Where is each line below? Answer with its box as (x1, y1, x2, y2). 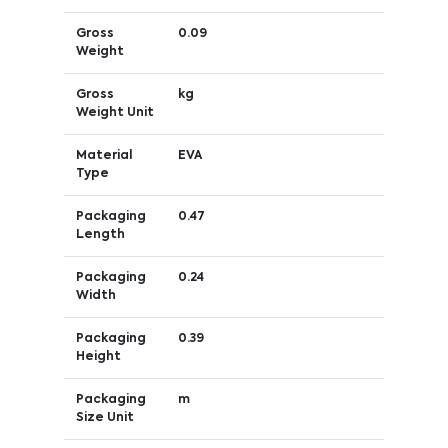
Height (75, 350, 121, 363)
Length (75, 228, 125, 241)
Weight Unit (75, 106, 154, 119)
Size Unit (75, 411, 134, 424)
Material (75, 149, 132, 162)
